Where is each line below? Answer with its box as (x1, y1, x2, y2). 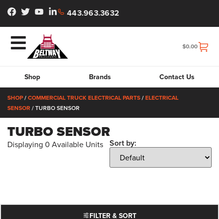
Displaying (7, 138, 45, 150)
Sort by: (109, 137, 136, 149)
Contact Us (159, 71, 195, 82)
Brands (88, 71, 111, 82)
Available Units (50, 138, 103, 150)
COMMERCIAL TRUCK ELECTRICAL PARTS (28, 93, 140, 102)
